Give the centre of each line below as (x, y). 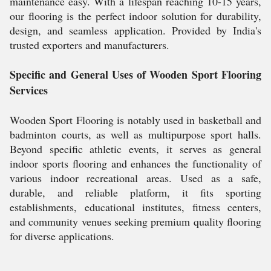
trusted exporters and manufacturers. (90, 45)
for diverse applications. (62, 236)
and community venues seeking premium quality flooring (135, 221)
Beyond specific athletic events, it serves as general (135, 149)
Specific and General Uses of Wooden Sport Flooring (135, 74)
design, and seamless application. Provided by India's (135, 30)
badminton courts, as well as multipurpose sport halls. (135, 134)
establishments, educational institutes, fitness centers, (135, 207)
